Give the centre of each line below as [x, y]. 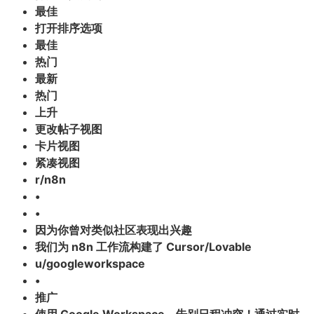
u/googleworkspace [90, 264]
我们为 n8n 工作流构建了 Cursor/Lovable [143, 247]
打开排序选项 [69, 28]
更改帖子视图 [69, 129]
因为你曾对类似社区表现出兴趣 [114, 230]
